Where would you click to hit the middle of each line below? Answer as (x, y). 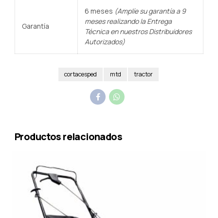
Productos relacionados (69, 136)
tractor (143, 74)
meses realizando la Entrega (128, 21)
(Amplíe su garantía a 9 (150, 11)
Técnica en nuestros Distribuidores (138, 31)
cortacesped (81, 74)
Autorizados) (105, 41)
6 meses (100, 11)
